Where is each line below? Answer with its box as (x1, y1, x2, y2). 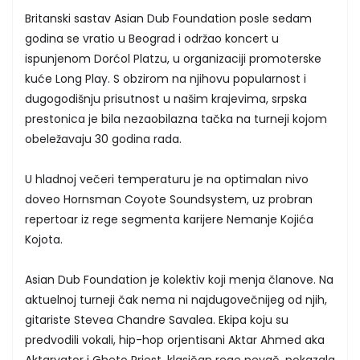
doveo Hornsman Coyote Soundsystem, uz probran (25, 190, 313, 207)
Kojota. (25, 231, 63, 247)
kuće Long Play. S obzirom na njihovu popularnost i (25, 70, 306, 87)
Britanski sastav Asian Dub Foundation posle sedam (25, 10, 312, 27)
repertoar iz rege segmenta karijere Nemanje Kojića (25, 211, 313, 227)
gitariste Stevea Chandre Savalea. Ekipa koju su (25, 311, 288, 328)
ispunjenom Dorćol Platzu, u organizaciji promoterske (25, 50, 321, 67)
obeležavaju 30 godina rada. (25, 130, 182, 147)
